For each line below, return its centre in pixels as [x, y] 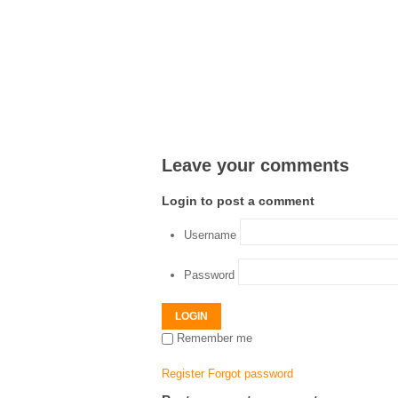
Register [183, 374]
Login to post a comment [238, 201]
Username [210, 235]
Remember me [215, 338]
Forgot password [251, 374]
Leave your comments [255, 165]
